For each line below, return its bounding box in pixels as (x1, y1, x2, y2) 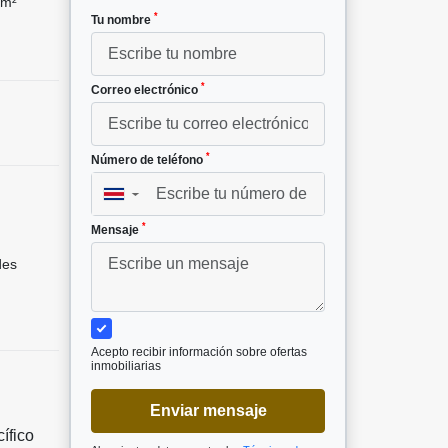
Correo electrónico (91, 82, 201, 97)
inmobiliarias (91, 358, 161, 373)
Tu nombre (91, 12, 154, 27)
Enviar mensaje (149, 401, 267, 419)
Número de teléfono (91, 152, 206, 167)
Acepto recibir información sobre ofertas (91, 344, 307, 359)
